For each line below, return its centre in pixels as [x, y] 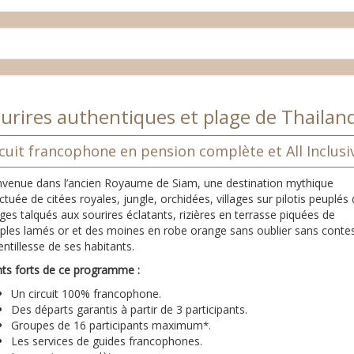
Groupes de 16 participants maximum [107, 325]
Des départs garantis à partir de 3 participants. [129, 309]
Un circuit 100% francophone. [86, 294]
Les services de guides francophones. [107, 341]
